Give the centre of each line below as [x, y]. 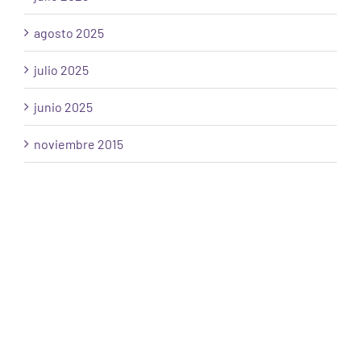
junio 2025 [63, 107]
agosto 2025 [69, 33]
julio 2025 [61, 70]
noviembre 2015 [79, 144]
